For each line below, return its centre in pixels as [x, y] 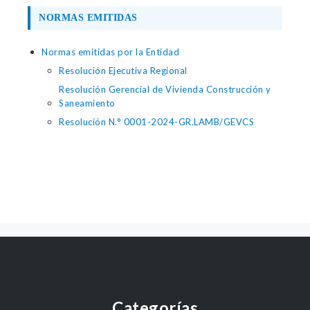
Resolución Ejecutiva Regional [123, 71]
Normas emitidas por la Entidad [110, 52]
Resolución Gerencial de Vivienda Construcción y [165, 89]
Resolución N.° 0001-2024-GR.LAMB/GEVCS [156, 122]
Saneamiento [87, 103]
